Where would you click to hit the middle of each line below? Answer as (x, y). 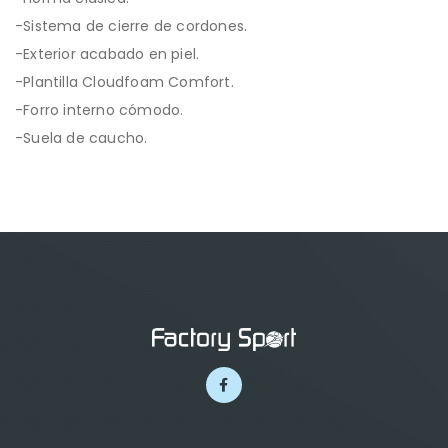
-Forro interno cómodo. (99, 110)
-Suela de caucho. (81, 138)
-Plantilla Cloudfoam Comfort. (124, 82)
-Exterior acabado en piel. (107, 54)
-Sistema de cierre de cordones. (131, 26)
